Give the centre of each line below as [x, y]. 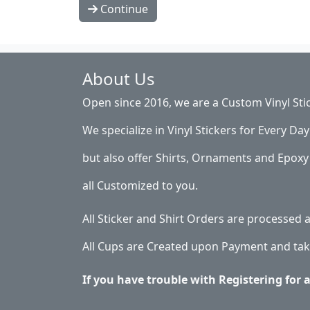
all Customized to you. [140, 185]
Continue [123, 9]
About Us [118, 79]
